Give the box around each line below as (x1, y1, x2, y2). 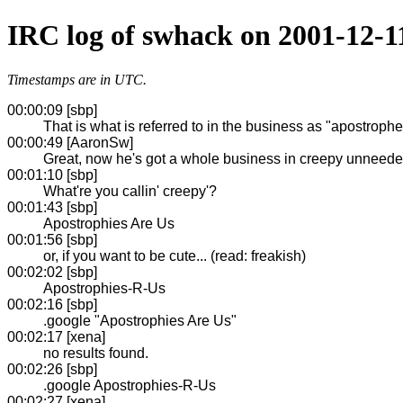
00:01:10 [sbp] (7, 166, 97, 183)
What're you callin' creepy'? (43, 183, 217, 199)
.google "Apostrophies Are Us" (43, 312, 237, 328)
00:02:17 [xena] (7, 328, 105, 345)
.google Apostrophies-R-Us (43, 377, 216, 393)
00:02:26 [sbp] (7, 361, 97, 377)
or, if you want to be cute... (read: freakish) (43, 247, 306, 264)
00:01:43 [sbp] (7, 199, 97, 215)
